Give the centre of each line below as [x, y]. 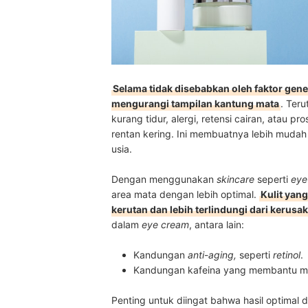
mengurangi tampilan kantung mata [195, 104]
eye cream [165, 225]
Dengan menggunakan [164, 179]
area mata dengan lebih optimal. [185, 195]
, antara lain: [217, 225]
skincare [237, 179]
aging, [224, 255]
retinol [287, 255]
